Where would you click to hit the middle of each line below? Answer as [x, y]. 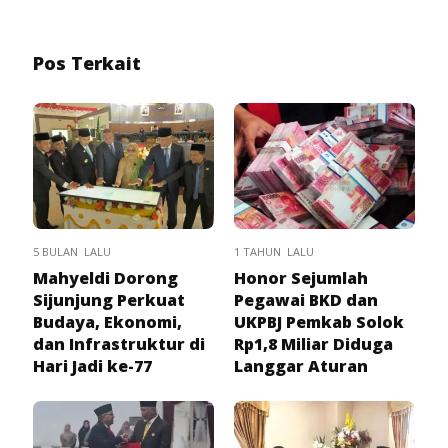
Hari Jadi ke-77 [92, 366]
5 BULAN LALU [72, 252]
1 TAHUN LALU [274, 252]
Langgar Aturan [301, 366]
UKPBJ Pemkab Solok [319, 322]
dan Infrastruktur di [119, 344]
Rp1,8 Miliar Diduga [313, 344]
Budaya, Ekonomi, [107, 322]
